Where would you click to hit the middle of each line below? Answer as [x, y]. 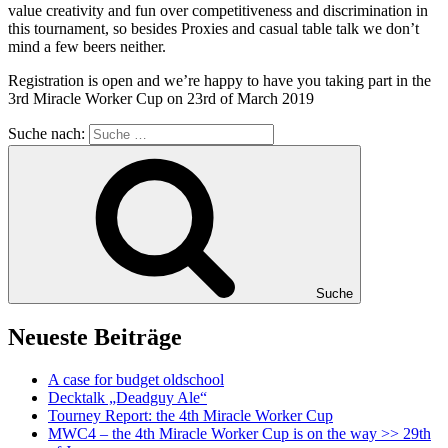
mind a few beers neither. [87, 46]
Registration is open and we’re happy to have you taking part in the [219, 80]
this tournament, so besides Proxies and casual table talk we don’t [213, 28]
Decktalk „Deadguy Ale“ [127, 397]
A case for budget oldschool [136, 379]
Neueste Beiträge [95, 336]
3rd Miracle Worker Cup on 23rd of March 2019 [161, 98]
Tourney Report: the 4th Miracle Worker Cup [190, 415]
